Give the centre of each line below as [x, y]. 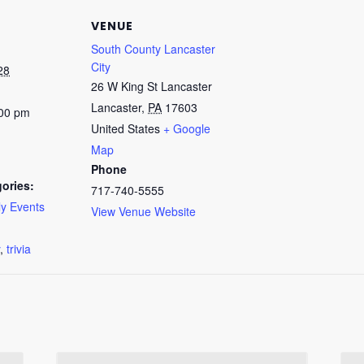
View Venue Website [143, 211]
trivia [19, 249]
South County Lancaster [153, 49]
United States [126, 128]
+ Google [187, 128]
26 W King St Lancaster [152, 86]
